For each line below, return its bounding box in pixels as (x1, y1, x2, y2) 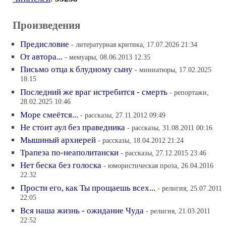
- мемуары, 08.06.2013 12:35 (65, 53, 150, 61)
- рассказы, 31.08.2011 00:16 (127, 124, 212, 132)
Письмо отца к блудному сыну (20, 65, 133, 74)
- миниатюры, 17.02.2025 (135, 66, 211, 74)
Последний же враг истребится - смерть (20, 87, 167, 97)
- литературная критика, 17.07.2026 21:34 (71, 40, 197, 48)
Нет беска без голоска (20, 160, 101, 170)
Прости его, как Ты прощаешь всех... (20, 183, 155, 193)
